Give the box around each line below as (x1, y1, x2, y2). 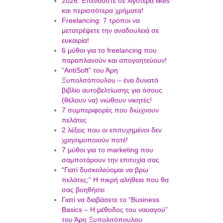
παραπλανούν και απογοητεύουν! (61, 56, 167, 65)
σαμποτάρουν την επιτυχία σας (61, 156, 159, 164)
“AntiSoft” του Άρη (61, 66, 118, 75)
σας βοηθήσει (61, 186, 105, 194)
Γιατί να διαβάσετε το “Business (61, 196, 159, 204)
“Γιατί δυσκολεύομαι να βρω (61, 166, 148, 174)
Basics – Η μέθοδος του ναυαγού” (61, 206, 168, 214)
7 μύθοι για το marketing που (61, 146, 153, 154)
